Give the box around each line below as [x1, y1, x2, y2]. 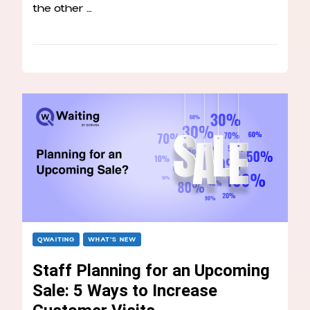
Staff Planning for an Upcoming [33, 260, 270, 280]
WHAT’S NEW [88, 234, 136, 244]
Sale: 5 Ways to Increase [33, 280, 217, 300]
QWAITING [37, 234, 75, 244]
